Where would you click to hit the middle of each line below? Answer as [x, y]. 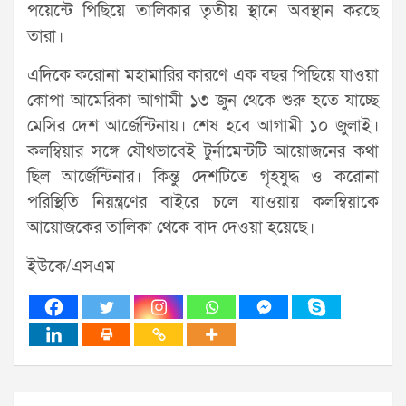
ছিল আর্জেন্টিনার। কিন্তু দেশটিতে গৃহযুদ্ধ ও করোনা [203, 177]
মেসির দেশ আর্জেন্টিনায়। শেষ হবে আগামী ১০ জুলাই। [203, 126]
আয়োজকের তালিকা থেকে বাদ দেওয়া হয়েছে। [171, 227]
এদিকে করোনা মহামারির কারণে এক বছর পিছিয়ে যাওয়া [203, 75]
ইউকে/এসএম [71, 266]
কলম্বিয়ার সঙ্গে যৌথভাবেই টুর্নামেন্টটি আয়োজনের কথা [203, 151]
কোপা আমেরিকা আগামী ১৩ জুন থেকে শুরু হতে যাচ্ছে [203, 101]
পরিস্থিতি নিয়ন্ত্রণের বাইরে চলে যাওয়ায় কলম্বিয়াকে [203, 202]
